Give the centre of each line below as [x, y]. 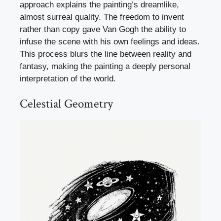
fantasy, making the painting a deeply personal [105, 66]
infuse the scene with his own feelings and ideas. [110, 41]
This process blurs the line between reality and [106, 54]
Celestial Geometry [66, 104]
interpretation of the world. [68, 78]
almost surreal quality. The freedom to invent [102, 17]
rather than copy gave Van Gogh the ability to [103, 29]
